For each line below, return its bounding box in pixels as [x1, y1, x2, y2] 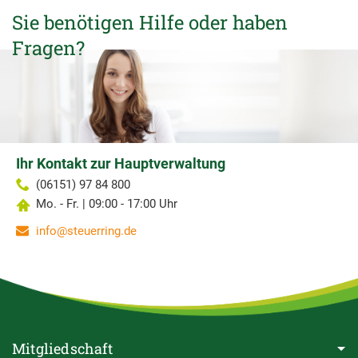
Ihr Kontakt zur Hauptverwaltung [16, 155, 225, 173]
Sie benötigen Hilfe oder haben [12, 10, 288, 36]
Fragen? [12, 35, 85, 62]
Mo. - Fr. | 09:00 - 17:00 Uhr [36, 197, 177, 212]
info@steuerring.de [36, 224, 137, 239]
